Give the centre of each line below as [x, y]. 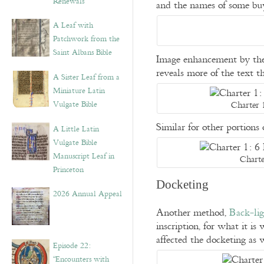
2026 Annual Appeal [88, 194]
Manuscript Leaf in [84, 156]
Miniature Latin [79, 91]
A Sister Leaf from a [86, 77]
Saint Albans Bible [82, 52]
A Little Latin [76, 129]
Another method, [193, 213]
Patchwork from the [86, 39]
